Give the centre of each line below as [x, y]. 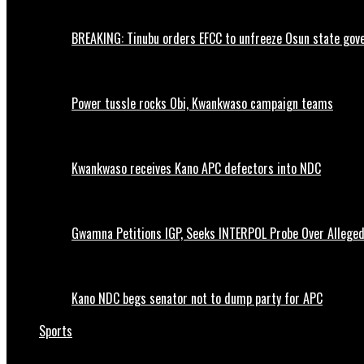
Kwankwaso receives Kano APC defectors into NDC [196, 169]
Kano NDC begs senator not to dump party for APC [197, 299]
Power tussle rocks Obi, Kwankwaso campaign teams [202, 104]
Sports [56, 331]
